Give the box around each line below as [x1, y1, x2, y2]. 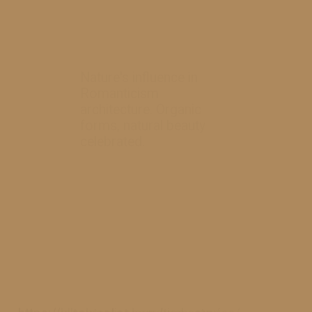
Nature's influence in [80, 70, 198, 86]
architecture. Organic [80, 102, 202, 118]
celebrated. [80, 134, 146, 150]
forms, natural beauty [80, 118, 206, 134]
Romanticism [80, 86, 159, 102]
